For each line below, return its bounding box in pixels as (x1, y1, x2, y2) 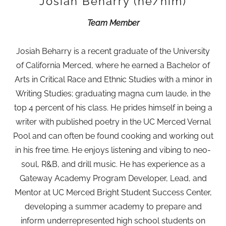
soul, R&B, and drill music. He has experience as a (21, 159, 205, 169)
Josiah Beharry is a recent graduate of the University (16, 46, 210, 56)
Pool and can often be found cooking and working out (13, 131, 213, 141)
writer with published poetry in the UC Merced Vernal (15, 117, 211, 127)
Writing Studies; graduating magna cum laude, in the (16, 89, 210, 98)
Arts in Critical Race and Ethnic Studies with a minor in (14, 75, 212, 84)
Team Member (87, 18, 139, 28)
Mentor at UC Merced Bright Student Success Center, (14, 188, 212, 197)
